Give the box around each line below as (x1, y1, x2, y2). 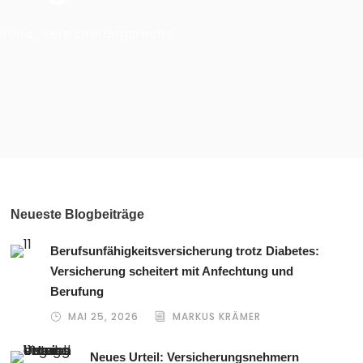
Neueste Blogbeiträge (11, 207, 145, 221)
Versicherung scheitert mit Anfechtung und (50, 264, 294, 278)
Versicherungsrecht (40, 25, 173, 42)
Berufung (50, 284, 105, 298)
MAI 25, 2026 (68, 310, 139, 323)
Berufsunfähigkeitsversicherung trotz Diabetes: (50, 244, 320, 258)
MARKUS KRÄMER (173, 310, 262, 323)
